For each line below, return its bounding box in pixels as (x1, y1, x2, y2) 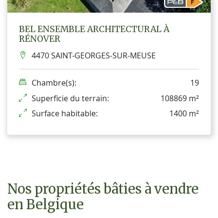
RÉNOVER (19, 33, 60, 44)
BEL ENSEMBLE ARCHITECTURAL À (19, 23, 169, 35)
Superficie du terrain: (32, 92, 109, 104)
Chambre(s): (32, 77, 76, 89)
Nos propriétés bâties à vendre (7, 180, 199, 197)
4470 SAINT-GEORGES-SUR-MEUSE (32, 50, 156, 61)
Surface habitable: (32, 108, 98, 119)
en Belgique (7, 196, 84, 213)
